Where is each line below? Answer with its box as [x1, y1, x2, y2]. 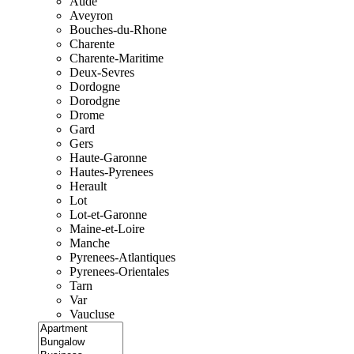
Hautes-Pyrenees [70, 165, 153, 179]
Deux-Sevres [70, 66, 134, 80]
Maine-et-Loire [70, 222, 145, 236]
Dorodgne [70, 94, 120, 108]
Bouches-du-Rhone [70, 23, 167, 37]
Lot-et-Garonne [70, 208, 147, 222]
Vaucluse [70, 307, 115, 322]
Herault [70, 179, 107, 194]
